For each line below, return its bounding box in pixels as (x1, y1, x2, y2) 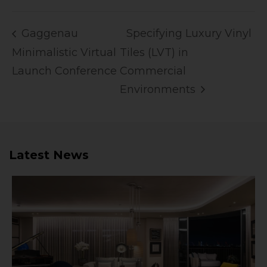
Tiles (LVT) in (120, 45, 189, 59)
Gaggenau (18, 27, 78, 41)
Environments (120, 83, 199, 97)
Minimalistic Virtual (12, 45, 116, 59)
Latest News (9, 148, 89, 163)
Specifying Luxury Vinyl (126, 27, 252, 41)
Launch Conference (12, 64, 117, 77)
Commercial (120, 64, 187, 77)
